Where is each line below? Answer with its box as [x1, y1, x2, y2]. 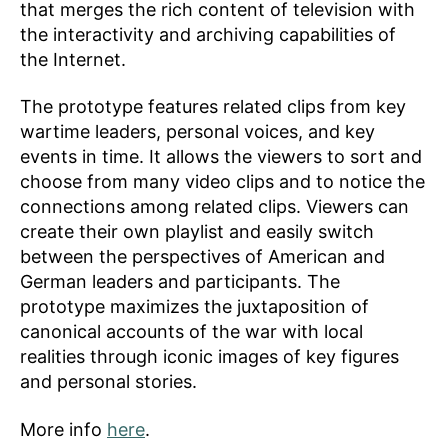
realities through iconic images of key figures [20, 346, 399, 368]
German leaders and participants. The [20, 271, 340, 293]
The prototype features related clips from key [20, 96, 406, 118]
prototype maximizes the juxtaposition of [20, 296, 369, 318]
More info [20, 418, 107, 440]
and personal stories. [20, 371, 197, 393]
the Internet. [20, 48, 126, 70]
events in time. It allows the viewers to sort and [20, 146, 422, 168]
